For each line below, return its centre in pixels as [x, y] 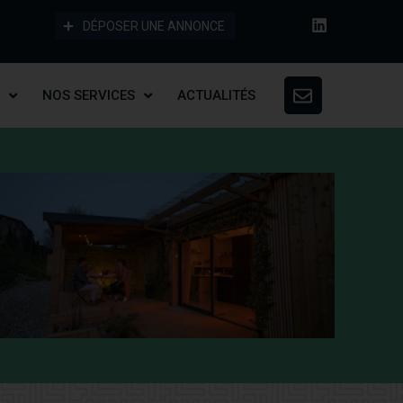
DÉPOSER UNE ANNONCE [153, 26]
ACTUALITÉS [216, 95]
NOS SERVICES [88, 95]
